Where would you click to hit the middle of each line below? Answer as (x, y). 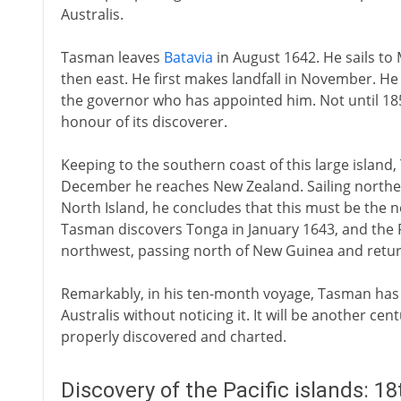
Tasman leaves (112, 57)
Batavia (188, 57)
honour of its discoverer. (144, 122)
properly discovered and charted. (173, 337)
